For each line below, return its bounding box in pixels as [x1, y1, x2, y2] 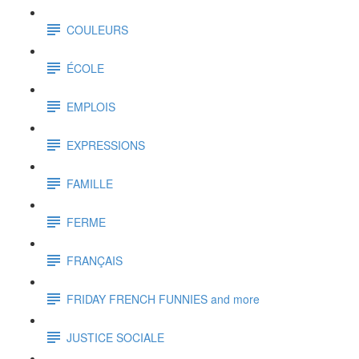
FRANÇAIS [67, 252, 123, 268]
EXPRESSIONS [67, 136, 145, 153]
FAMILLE [67, 175, 113, 192]
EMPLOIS [67, 98, 115, 115]
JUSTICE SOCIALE [67, 329, 164, 345]
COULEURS [67, 21, 128, 38]
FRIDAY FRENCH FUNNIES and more [67, 290, 260, 307]
